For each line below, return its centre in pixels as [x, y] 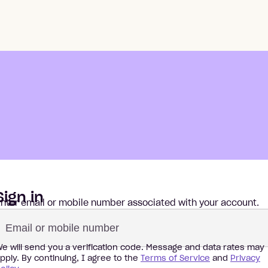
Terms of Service [175, 258]
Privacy [245, 258]
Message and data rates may [204, 247]
